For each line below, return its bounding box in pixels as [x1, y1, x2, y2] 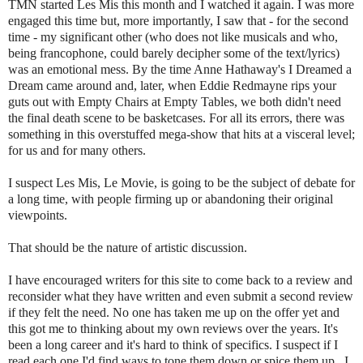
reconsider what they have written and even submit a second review [8, 289, 353, 304]
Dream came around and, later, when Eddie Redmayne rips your [8, 79, 336, 93]
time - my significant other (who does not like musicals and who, [8, 30, 338, 45]
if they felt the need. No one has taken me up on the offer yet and [8, 305, 340, 320]
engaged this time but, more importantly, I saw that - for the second [8, 14, 348, 28]
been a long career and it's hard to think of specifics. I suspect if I [8, 338, 338, 352]
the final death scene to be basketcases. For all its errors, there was [8, 111, 344, 126]
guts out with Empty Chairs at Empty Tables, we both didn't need [8, 95, 341, 109]
